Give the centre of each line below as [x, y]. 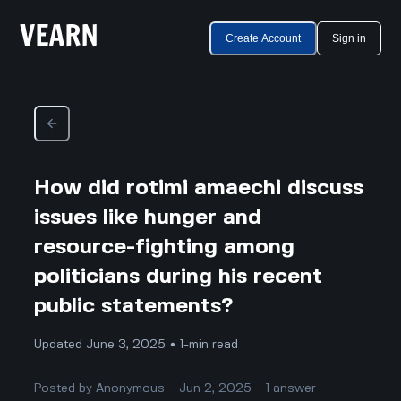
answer [295, 388]
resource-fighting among [165, 247]
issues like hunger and [148, 218]
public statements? [134, 306]
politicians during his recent [179, 277]
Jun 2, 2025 [216, 388]
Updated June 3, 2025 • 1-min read [137, 344]
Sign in [349, 38]
